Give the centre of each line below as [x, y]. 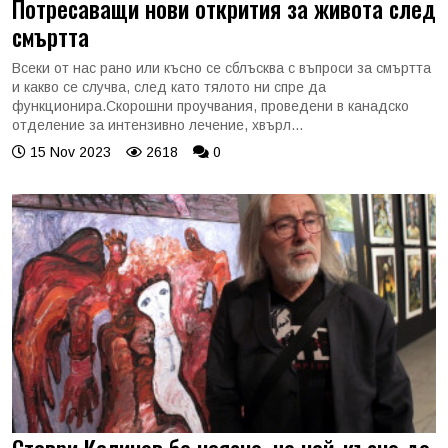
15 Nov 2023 [68, 152]
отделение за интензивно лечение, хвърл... [157, 125]
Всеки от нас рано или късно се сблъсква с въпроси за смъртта [221, 68]
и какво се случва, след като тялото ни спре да [169, 87]
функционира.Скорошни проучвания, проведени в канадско [210, 106]
